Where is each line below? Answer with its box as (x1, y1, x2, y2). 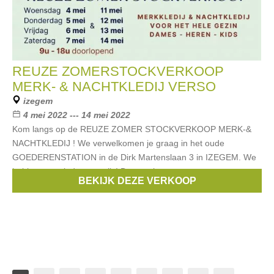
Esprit (59, 180, 84, 190)
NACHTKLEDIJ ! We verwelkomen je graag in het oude (12, 138, 224, 148)
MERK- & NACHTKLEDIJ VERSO (12, 79, 216, 94)
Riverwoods (194, 180, 243, 190)
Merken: (23, 180, 59, 190)
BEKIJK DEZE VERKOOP (78, 176, 196, 186)
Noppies (89, 180, 124, 190)
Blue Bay (128, 180, 165, 190)
